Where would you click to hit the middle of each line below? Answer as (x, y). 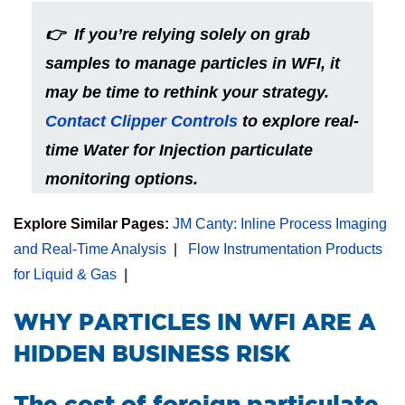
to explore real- (298, 121)
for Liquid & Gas (65, 274)
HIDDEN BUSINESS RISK (152, 353)
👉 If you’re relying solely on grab (178, 34)
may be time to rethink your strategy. (187, 92)
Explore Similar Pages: (93, 224)
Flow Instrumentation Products (285, 249)
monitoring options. (122, 179)
